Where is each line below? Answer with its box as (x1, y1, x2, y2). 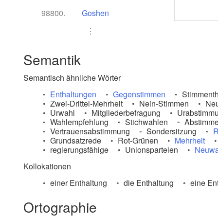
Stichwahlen (123, 116, 168, 127)
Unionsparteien (123, 144, 178, 155)
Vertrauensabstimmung (48, 126, 130, 137)
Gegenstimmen (113, 89, 165, 100)
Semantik (23, 50, 81, 69)
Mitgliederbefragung (90, 107, 161, 118)
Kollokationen (23, 161, 71, 172)
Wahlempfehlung (48, 116, 109, 127)
